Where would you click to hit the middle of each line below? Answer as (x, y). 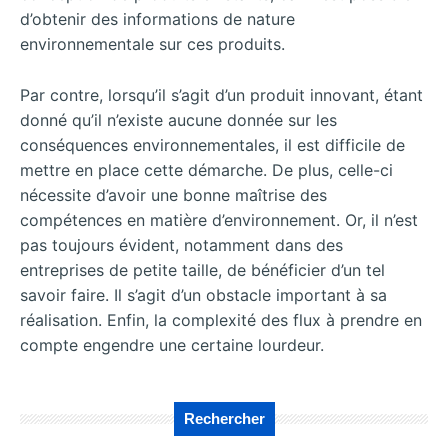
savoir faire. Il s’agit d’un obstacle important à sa (203, 295)
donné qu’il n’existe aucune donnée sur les (178, 120)
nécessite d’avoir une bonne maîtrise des (173, 195)
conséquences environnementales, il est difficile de (212, 145)
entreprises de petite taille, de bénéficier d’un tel (202, 270)
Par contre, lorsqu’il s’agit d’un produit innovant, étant (221, 95)
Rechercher (224, 419)
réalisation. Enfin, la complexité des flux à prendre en (221, 320)
